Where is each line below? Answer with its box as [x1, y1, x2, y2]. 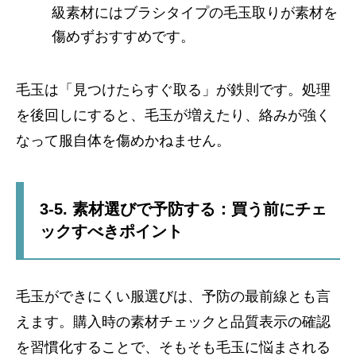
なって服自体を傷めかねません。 [16, 133, 230, 149]
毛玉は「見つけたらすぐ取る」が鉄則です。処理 [16, 82, 331, 99]
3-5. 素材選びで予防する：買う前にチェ [40, 200, 327, 219]
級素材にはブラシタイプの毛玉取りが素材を [52, 5, 338, 21]
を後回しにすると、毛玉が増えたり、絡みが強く [16, 107, 331, 124]
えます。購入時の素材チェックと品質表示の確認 [16, 314, 331, 331]
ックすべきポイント [40, 222, 183, 241]
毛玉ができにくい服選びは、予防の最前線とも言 [16, 288, 331, 305]
